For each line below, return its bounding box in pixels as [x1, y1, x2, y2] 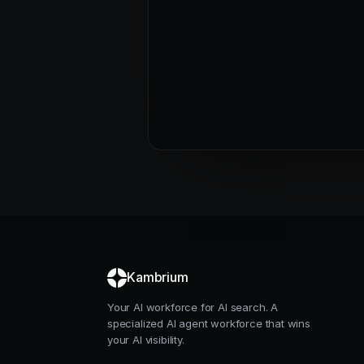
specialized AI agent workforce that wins [107, 317, 310, 330]
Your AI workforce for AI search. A [107, 301, 279, 314]
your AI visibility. [107, 333, 184, 346]
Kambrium [127, 269, 188, 285]
